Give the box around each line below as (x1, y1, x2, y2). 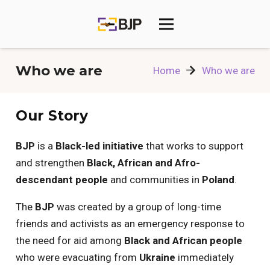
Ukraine (139, 251, 175, 263)
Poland (201, 174, 234, 186)
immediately (175, 251, 234, 263)
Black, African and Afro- (86, 157, 200, 169)
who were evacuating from (15, 251, 139, 263)
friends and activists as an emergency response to (15, 218, 245, 230)
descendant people (15, 174, 108, 186)
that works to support (143, 140, 243, 152)
